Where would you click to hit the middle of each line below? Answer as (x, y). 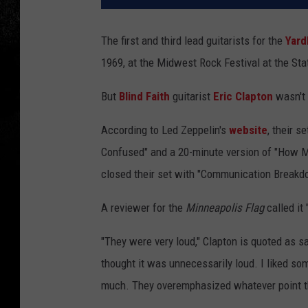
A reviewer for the (143, 208)
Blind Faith (144, 97)
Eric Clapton (243, 97)
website (248, 130)
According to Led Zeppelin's (165, 130)
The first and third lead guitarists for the (193, 41)
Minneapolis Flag (225, 208)
